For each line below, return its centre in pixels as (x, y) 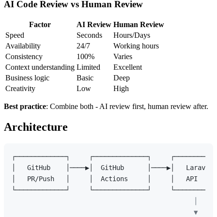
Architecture (36, 127)
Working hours (136, 46)
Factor (40, 25)
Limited (88, 67)
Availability (23, 46)
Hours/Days (132, 35)
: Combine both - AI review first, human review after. (127, 107)
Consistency (24, 57)
